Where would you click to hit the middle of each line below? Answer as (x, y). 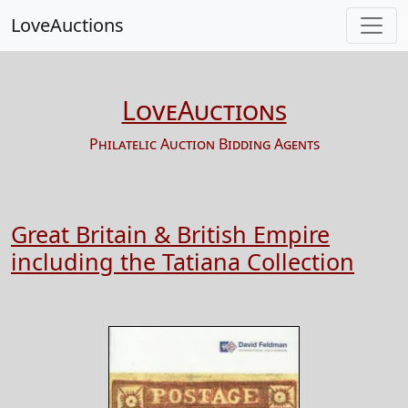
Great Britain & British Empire (170, 234)
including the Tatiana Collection (183, 261)
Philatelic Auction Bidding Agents (204, 144)
